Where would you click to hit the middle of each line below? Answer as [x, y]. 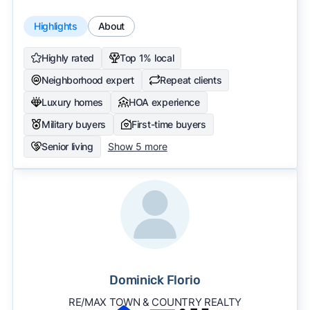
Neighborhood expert [88, 80]
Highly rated [68, 57]
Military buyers [74, 124]
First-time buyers [169, 124]
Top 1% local [147, 57]
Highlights [55, 26]
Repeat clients [191, 80]
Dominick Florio [155, 280]
